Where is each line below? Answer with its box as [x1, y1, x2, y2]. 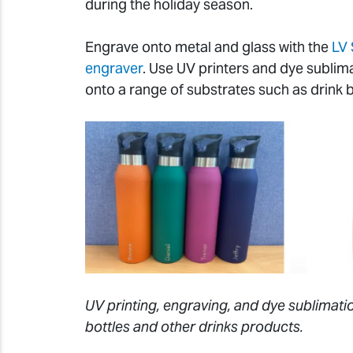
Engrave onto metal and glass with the [85, 38, 329, 57]
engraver [85, 59, 143, 78]
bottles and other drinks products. [85, 318, 303, 336]
